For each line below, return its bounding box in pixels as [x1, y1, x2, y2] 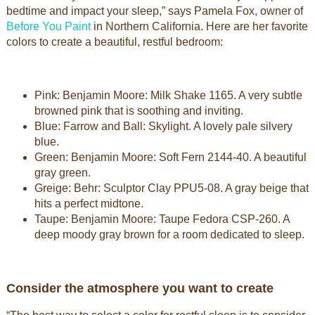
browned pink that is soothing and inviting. [34, 105, 246, 117]
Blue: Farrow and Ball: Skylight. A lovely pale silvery [34, 120, 292, 132]
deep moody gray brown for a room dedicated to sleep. [34, 229, 307, 240]
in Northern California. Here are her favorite [90, 20, 308, 32]
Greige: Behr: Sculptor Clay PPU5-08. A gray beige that [34, 182, 309, 194]
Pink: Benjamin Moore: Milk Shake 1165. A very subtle [34, 89, 302, 101]
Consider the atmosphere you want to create [6, 281, 274, 295]
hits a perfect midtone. [34, 198, 146, 210]
